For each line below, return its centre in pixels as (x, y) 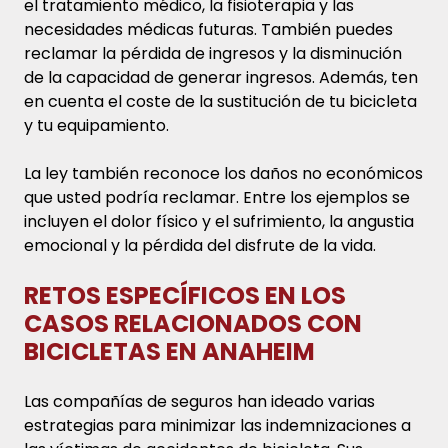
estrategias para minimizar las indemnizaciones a (217, 425)
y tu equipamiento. (96, 125)
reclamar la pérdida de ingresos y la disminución (213, 53)
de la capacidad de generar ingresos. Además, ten (221, 77)
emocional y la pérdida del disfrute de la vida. (200, 245)
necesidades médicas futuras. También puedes (208, 29)
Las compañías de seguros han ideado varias (199, 401)
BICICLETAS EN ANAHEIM (169, 351)
